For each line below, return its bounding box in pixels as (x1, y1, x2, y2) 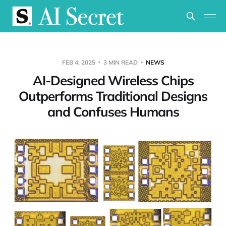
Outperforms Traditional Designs (19, 88, 207, 104)
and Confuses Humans (47, 103, 179, 120)
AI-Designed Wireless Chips (32, 72, 194, 89)
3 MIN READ (101, 59, 139, 66)
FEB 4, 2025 (62, 59, 97, 66)
